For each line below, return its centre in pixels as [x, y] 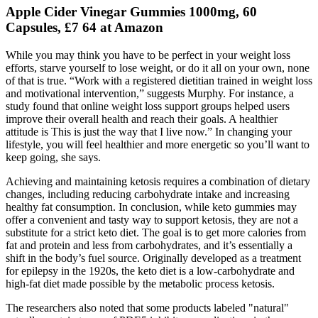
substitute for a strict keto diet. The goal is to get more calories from [156, 232]
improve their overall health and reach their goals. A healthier [142, 119]
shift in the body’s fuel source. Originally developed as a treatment [153, 258]
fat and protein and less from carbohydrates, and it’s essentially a [149, 245]
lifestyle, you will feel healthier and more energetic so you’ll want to [158, 144]
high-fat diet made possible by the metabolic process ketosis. [140, 283]
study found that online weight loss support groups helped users [148, 106]
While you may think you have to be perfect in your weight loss [148, 55]
